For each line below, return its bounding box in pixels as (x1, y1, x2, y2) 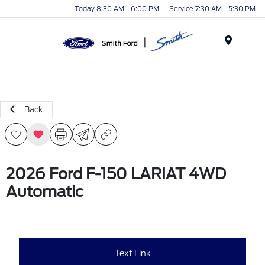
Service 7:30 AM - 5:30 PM (169, 4, 256, 13)
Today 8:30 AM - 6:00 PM (75, 4, 159, 13)
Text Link (114, 248, 151, 258)
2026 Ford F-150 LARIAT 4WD (6, 165, 226, 183)
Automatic (6, 183, 83, 201)
